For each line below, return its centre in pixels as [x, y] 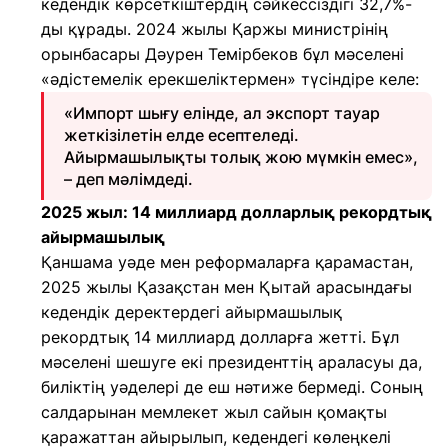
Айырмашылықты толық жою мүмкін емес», [241, 157]
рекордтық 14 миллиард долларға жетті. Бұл [220, 337]
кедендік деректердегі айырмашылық [191, 312]
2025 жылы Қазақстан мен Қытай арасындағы [226, 287]
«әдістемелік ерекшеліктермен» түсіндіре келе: [230, 79]
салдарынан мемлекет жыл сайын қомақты [214, 412]
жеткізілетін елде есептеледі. [181, 135]
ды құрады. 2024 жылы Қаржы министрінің [214, 29]
